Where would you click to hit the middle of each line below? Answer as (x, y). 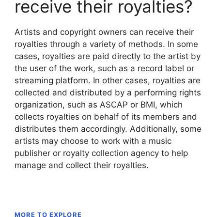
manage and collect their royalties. (82, 165)
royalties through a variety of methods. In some (106, 44)
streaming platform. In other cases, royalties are (108, 80)
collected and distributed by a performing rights (108, 93)
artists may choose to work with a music (93, 141)
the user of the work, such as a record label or (104, 68)
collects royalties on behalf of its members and (106, 117)
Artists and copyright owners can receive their (104, 32)
